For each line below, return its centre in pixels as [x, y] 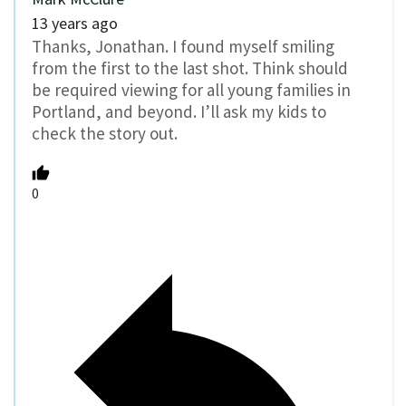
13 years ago [75, 23]
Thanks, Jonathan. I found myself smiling [183, 46]
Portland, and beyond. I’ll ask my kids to [179, 111]
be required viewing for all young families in [191, 89]
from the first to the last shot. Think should [190, 68]
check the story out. [105, 133]
